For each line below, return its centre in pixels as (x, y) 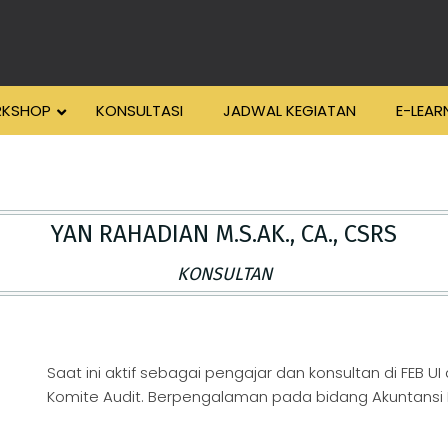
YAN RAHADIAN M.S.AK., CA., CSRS (224, 234)
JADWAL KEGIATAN (289, 110)
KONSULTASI (139, 110)
